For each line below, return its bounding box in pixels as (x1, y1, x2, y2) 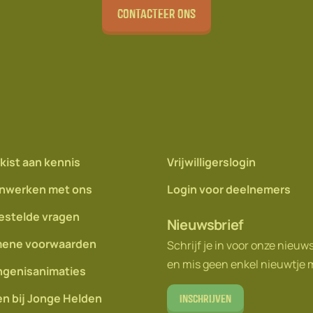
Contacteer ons (117, 6, 196, 20)
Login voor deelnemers (167, 182, 291, 197)
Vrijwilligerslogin (167, 154, 256, 170)
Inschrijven (180, 292, 231, 305)
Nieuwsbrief (167, 215, 244, 234)
